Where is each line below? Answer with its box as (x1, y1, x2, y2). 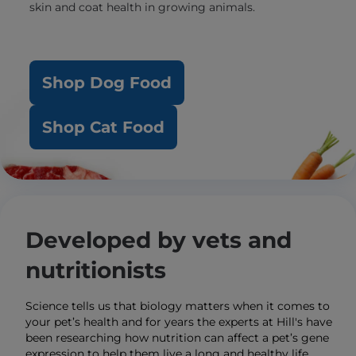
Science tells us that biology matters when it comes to (25, 299, 330, 313)
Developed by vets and (25, 226, 292, 253)
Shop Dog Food (41, 73, 172, 92)
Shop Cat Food (41, 118, 164, 137)
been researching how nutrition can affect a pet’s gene (25, 331, 329, 345)
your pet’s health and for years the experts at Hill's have (25, 315, 332, 329)
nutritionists (25, 257, 166, 284)
